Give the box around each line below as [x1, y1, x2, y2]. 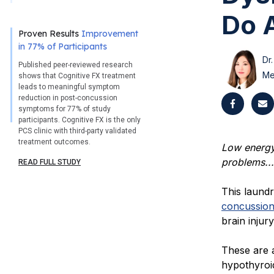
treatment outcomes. [18, 138, 91, 147]
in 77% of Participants [18, 41, 107, 53]
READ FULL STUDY [18, 158, 81, 167]
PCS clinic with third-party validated [18, 127, 136, 136]
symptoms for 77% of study [18, 105, 111, 114]
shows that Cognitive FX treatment [18, 72, 136, 81]
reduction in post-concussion [18, 94, 117, 103]
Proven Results [18, 28, 81, 40]
